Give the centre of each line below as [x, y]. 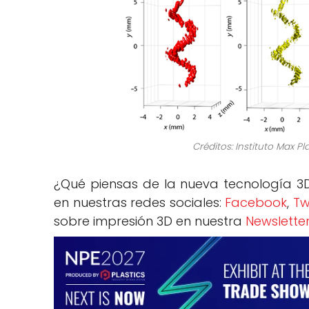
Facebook [256, 202]
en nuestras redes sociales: [140, 202]
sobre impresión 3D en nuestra [150, 221]
